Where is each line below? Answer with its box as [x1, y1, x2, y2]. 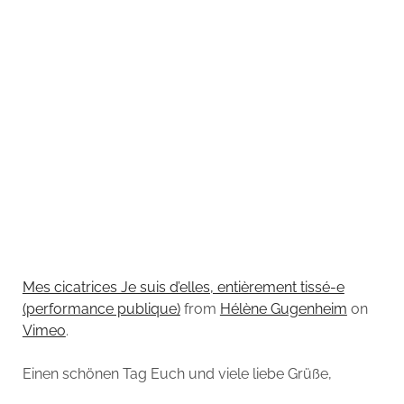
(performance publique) [22, 300, 180, 318]
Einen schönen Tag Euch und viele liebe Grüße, [22, 365, 332, 383]
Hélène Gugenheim [219, 300, 347, 318]
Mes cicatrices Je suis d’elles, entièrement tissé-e [22, 279, 344, 297]
